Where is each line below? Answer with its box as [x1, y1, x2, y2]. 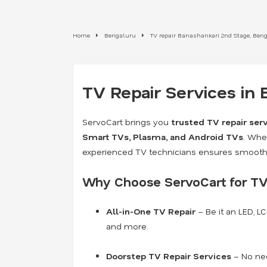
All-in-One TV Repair [106, 206, 195, 217]
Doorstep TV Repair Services [106, 250, 231, 262]
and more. [106, 221, 148, 232]
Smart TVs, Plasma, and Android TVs [82, 131, 243, 142]
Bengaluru [104, 31, 136, 40]
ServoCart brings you [82, 116, 171, 128]
